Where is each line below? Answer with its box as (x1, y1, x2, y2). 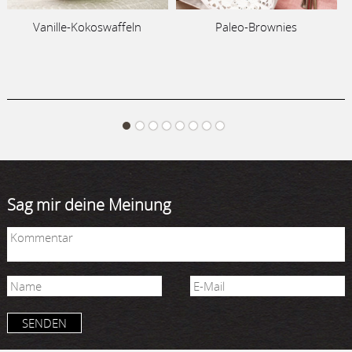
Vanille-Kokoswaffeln (33, 18, 142, 35)
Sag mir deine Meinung (6, 193, 170, 215)
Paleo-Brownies (215, 18, 298, 35)
